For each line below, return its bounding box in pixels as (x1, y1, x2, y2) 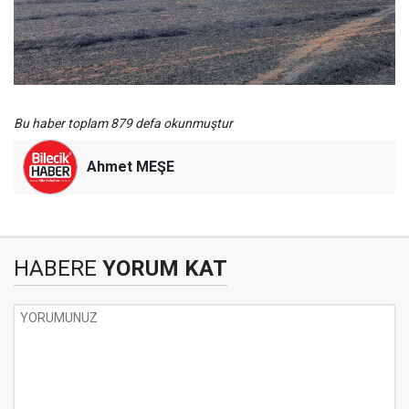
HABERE (14, 256, 97, 281)
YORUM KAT (97, 256, 227, 281)
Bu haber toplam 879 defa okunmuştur (14, 116, 233, 131)
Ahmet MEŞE (87, 158, 174, 175)
